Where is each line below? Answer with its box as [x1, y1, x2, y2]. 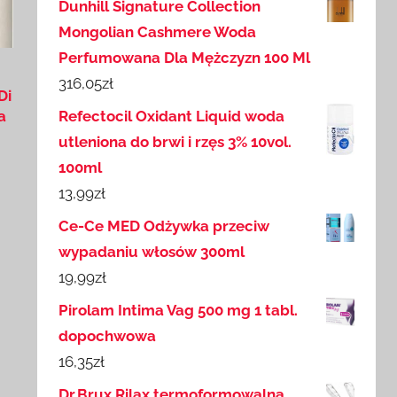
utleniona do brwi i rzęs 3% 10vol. [58, 133, 292, 152]
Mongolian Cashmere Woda [58, 23, 257, 42]
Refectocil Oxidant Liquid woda [58, 107, 285, 126]
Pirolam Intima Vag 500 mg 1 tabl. [58, 301, 299, 320]
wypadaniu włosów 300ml [58, 243, 245, 261]
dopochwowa [58, 327, 157, 346]
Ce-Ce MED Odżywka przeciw [58, 217, 270, 236]
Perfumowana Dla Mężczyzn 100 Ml [58, 49, 311, 67]
